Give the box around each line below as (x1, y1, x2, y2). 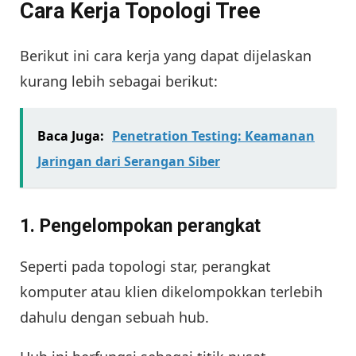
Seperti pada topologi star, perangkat (20, 256, 271, 276)
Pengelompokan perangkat (40, 215, 261, 237)
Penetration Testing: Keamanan (112, 127, 315, 145)
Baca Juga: (37, 127, 104, 145)
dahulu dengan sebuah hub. (20, 307, 209, 327)
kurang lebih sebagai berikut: (20, 72, 218, 91)
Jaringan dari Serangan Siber (37, 153, 220, 171)
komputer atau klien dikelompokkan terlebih (20, 281, 323, 301)
